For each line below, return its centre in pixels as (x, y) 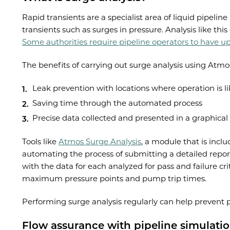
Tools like (41, 142)
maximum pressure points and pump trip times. (114, 179)
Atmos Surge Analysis (100, 142)
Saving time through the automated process (118, 103)
